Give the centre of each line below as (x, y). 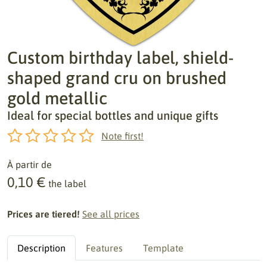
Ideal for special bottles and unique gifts (113, 115)
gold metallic (57, 98)
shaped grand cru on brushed (117, 78)
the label (67, 184)
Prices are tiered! (44, 214)
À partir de (30, 164)
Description (41, 248)
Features (104, 248)
